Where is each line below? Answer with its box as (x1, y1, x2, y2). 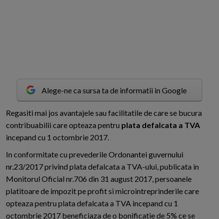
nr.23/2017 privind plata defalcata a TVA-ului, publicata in (6, 162, 199, 172)
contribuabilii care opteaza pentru (6, 120, 121, 130)
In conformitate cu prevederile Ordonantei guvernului (6, 150, 183, 159)
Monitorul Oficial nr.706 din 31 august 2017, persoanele (6, 174, 192, 184)
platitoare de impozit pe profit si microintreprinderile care (6, 186, 199, 196)
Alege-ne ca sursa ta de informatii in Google (42, 85, 187, 95)
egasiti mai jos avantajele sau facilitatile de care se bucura (11, 108, 202, 118)
